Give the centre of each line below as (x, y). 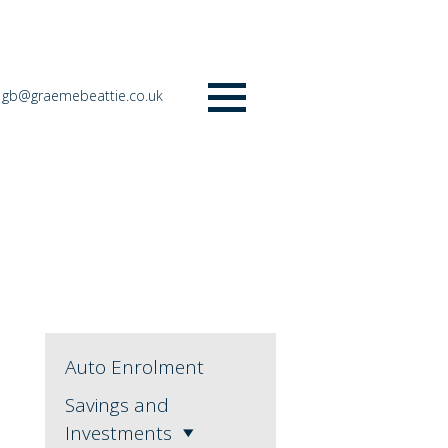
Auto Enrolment (134, 367)
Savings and (116, 405)
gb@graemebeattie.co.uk (82, 95)
